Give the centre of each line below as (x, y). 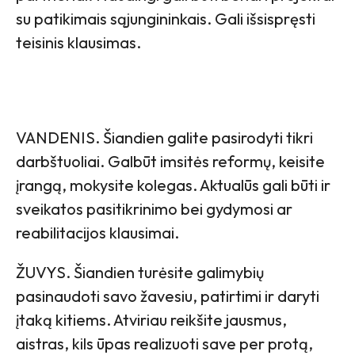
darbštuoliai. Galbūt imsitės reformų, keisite (170, 161)
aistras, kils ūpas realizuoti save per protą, (164, 343)
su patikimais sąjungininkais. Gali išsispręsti (166, 18)
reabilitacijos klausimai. (97, 232)
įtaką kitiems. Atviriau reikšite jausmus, (151, 319)
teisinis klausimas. (78, 42)
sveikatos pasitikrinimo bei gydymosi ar (154, 208)
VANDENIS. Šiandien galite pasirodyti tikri (164, 137)
